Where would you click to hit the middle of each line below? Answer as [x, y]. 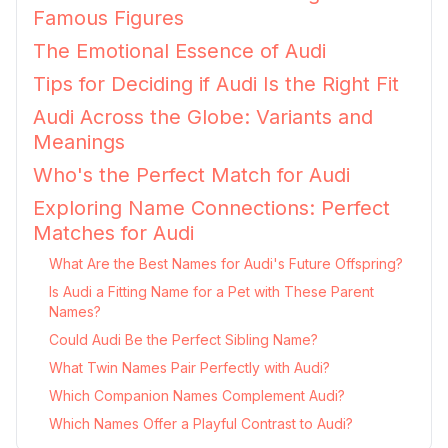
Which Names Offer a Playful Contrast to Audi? [201, 423]
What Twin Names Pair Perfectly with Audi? [189, 367]
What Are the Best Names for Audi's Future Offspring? [226, 263]
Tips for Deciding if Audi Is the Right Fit [216, 84]
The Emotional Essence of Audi [179, 51]
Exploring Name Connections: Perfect [211, 208]
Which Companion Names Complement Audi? [197, 395]
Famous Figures [108, 18]
